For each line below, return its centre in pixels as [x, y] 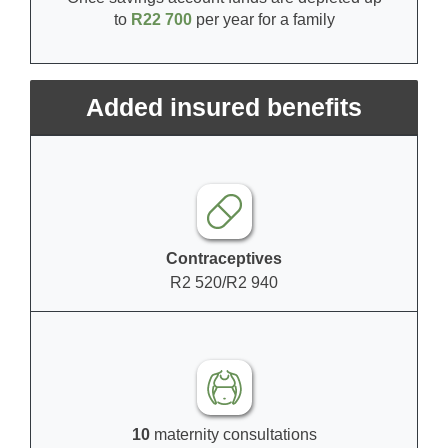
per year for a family [263, 19]
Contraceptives [224, 258]
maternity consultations [233, 434]
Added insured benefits [224, 106]
